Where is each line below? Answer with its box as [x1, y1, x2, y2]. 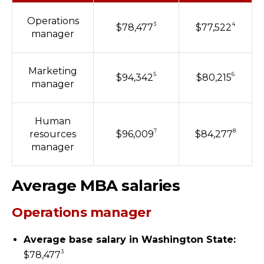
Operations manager [12, 204, 151, 220]
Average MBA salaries [12, 176, 180, 195]
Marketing [28, 65, 77, 77]
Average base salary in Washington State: [24, 233, 236, 245]
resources [29, 128, 76, 140]
